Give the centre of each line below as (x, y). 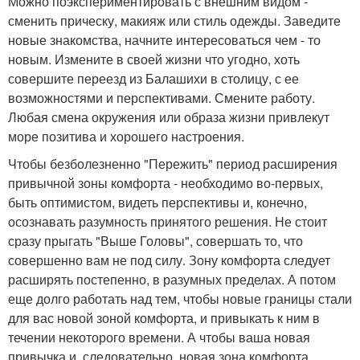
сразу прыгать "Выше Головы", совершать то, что (155, 241)
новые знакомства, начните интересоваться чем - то (164, 40)
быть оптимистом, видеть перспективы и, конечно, (157, 202)
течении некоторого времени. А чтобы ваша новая (159, 337)
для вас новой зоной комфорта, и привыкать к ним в (164, 318)
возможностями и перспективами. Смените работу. (162, 98)
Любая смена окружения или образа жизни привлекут (169, 117)
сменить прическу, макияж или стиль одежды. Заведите (174, 21)
